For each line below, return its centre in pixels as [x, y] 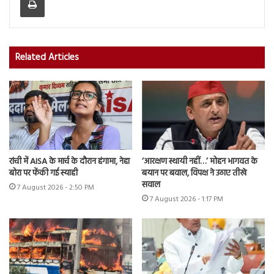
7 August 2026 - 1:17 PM [187, 200]
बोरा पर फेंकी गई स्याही [43, 174]
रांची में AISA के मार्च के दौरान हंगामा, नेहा [69, 162]
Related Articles [47, 57]
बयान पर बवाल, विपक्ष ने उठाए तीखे [194, 174]
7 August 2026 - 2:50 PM [56, 188]
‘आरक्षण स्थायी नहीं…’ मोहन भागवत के [200, 162]
